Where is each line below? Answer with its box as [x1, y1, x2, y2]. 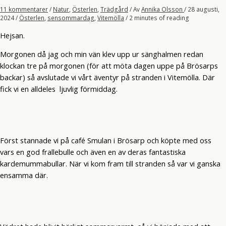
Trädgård [100, 5, 128, 14]
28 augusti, [188, 5, 219, 14]
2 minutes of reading [129, 14, 189, 22]
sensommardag [47, 14, 94, 22]
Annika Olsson [141, 5, 184, 14]
